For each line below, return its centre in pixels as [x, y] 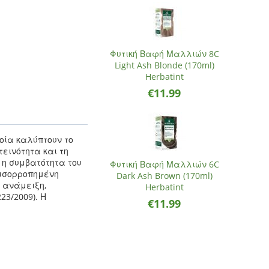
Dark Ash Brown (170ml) [164, 176]
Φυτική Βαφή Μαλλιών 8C [164, 54]
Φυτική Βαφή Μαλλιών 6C [164, 164]
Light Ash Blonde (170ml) [164, 65]
